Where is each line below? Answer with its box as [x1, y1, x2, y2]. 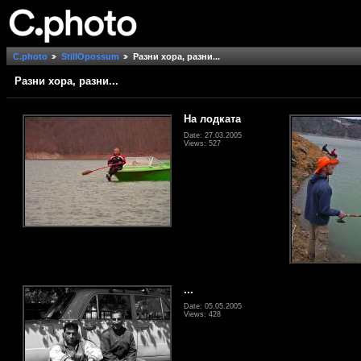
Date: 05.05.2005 [184, 301, 242, 310]
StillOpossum [61, 52, 119, 62]
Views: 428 [184, 309, 221, 318]
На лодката [184, 112, 241, 125]
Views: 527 [184, 139, 221, 147]
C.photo [13, 52, 48, 62]
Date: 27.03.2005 [184, 131, 242, 139]
